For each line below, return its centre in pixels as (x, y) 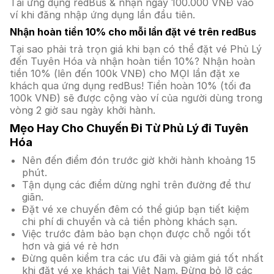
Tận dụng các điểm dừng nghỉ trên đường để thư (136, 185)
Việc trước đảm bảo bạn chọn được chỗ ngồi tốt (136, 234)
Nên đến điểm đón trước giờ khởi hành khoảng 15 (139, 160)
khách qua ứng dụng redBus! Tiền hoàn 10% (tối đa (130, 86)
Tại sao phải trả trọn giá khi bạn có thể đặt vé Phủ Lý (136, 49)
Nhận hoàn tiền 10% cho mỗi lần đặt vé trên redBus (133, 32)
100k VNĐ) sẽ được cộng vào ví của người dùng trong (136, 98)
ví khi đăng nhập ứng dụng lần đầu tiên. (102, 15)
